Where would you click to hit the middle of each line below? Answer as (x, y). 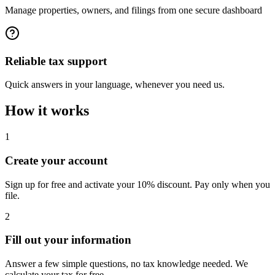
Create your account (56, 160)
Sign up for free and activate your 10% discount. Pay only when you (137, 184)
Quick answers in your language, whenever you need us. (115, 85)
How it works (47, 111)
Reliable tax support (56, 61)
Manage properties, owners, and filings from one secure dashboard (134, 10)
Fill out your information (68, 240)
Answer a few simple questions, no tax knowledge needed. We (126, 263)
